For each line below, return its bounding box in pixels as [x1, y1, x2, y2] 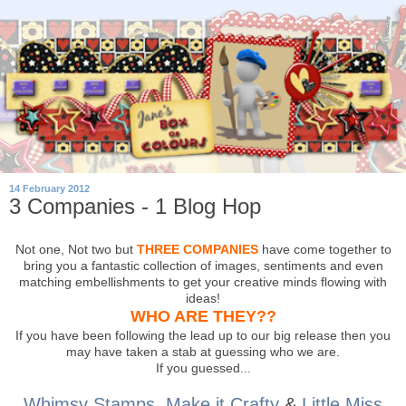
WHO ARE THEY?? [130, 306, 276, 325]
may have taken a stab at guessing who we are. [66, 343, 340, 359]
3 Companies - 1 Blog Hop [9, 194, 261, 219]
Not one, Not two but [14, 241, 137, 256]
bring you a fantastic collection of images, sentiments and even [23, 257, 383, 273]
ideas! [186, 290, 220, 305]
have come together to [257, 241, 391, 256]
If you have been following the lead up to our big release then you [15, 327, 391, 343]
